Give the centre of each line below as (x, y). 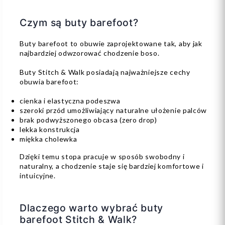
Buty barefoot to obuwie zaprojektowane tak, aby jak (111, 44)
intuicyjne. (38, 176)
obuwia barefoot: (49, 82)
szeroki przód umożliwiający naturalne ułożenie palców (114, 110)
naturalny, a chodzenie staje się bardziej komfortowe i (112, 166)
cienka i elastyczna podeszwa (70, 101)
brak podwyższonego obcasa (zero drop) (88, 120)
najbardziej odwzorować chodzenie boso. (90, 53)
